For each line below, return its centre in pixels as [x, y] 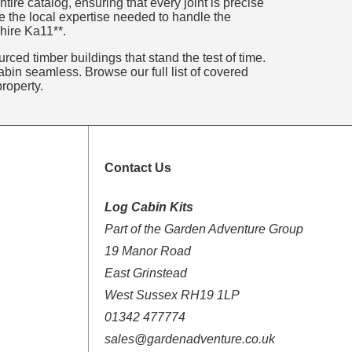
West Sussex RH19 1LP [172, 295]
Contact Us [137, 168]
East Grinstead [145, 273]
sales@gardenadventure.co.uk [189, 339]
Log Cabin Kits [148, 207]
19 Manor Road [147, 251]
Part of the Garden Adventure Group [203, 229]
